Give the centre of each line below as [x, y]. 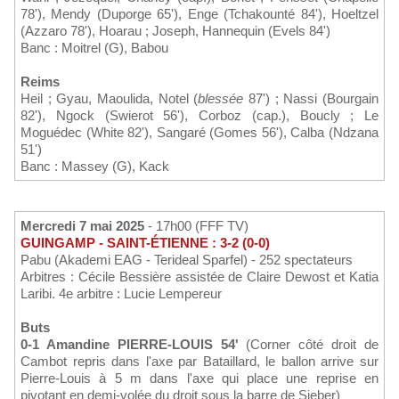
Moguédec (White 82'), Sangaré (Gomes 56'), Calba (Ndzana [199, 133]
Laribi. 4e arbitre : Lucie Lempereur [121, 294]
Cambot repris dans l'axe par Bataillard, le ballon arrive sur [199, 362]
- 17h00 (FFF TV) [196, 226]
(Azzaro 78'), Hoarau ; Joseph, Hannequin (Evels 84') [175, 31]
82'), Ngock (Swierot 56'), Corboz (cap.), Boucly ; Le [199, 116]
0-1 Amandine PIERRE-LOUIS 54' [130, 345]
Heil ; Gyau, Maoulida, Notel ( [110, 99]
